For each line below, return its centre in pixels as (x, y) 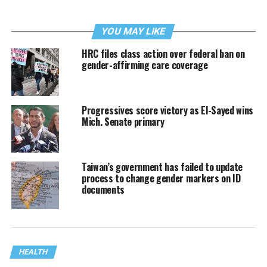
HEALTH (33, 252)
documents (103, 190)
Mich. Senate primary (123, 122)
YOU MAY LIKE (134, 32)
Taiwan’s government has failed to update (162, 167)
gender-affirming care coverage (145, 65)
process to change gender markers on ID (161, 178)
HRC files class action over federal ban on (163, 54)
